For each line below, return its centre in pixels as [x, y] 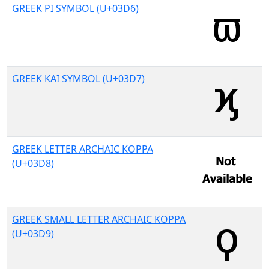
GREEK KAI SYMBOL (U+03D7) [78, 79]
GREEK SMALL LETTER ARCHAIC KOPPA [99, 219]
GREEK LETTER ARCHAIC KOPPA [83, 149]
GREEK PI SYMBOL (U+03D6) [75, 8]
